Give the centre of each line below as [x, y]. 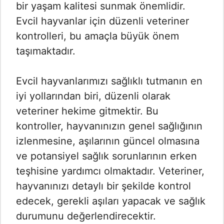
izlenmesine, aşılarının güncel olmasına [108, 141]
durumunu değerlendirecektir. [86, 216]
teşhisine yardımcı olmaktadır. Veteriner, [110, 171]
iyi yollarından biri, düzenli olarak [93, 96]
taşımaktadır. [46, 51]
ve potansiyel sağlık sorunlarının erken [106, 156]
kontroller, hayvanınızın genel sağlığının [109, 126]
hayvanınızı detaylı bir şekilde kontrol [103, 186]
